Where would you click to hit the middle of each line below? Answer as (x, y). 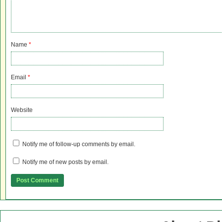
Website (22, 110)
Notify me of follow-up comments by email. (79, 144)
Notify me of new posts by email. (65, 162)
